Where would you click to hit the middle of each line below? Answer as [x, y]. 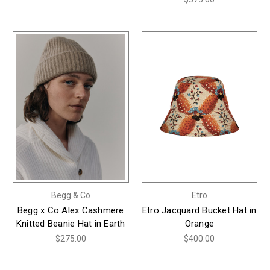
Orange [199, 223]
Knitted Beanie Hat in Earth [71, 223]
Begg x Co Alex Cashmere [71, 210]
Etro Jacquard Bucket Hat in [199, 210]
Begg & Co [71, 195]
